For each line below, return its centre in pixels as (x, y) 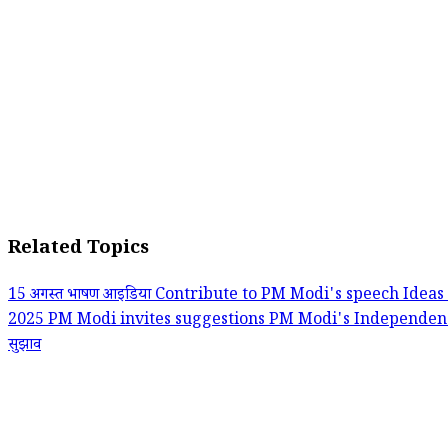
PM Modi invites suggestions (158, 322)
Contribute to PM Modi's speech (279, 297)
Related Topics (78, 251)
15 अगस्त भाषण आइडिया (81, 297)
